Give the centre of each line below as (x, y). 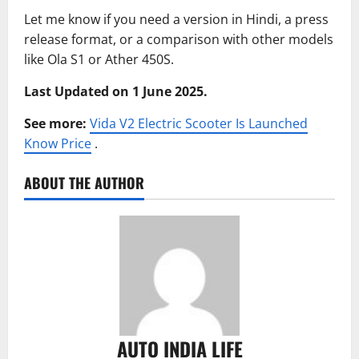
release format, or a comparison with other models (179, 39)
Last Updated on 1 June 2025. (116, 91)
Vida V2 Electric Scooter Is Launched (199, 123)
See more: (55, 123)
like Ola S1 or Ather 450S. (99, 59)
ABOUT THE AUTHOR (84, 182)
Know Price (58, 143)
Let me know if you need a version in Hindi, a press (176, 19)
